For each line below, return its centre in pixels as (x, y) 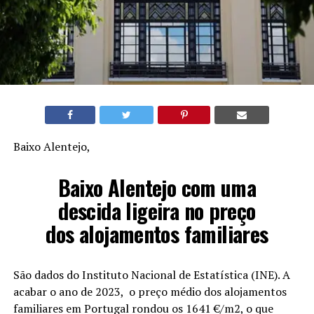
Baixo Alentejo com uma (157, 187)
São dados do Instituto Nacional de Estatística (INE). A (151, 274)
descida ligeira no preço (157, 210)
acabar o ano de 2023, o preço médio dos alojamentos (150, 291)
